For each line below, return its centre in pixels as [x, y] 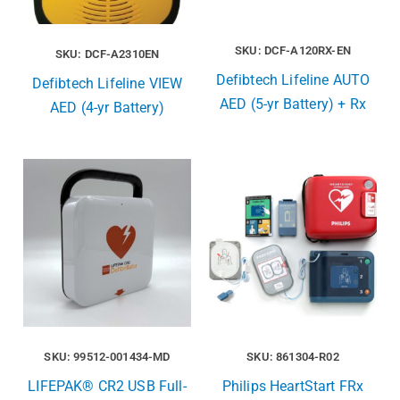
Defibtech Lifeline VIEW [107, 84]
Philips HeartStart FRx [293, 387]
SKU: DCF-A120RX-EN [293, 51]
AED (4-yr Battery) [107, 108]
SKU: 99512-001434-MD [107, 357]
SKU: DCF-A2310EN [107, 54]
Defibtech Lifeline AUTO [293, 80]
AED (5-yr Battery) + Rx [293, 104]
